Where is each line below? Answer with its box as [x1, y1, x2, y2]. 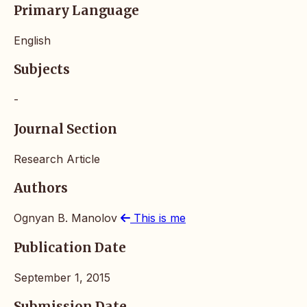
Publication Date [14, 239, 126, 256]
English [14, 33, 51, 47]
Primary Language [14, 3, 139, 19]
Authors [14, 180, 68, 197]
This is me [130, 211, 186, 225]
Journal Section [14, 121, 117, 137]
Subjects [14, 62, 70, 78]
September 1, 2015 [14, 270, 110, 284]
